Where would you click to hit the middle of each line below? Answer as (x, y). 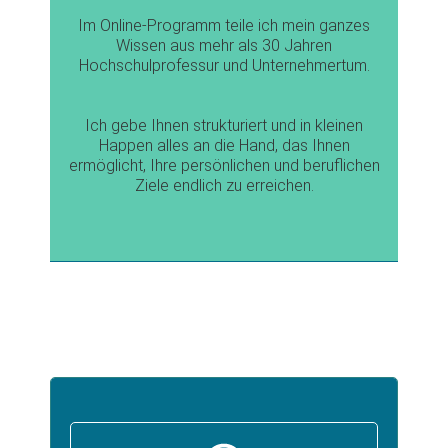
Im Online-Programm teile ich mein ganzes (224, 25)
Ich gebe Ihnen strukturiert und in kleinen (224, 125)
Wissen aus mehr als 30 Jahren (224, 45)
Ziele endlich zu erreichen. (224, 185)
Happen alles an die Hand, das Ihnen (224, 145)
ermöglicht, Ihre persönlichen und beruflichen (224, 165)
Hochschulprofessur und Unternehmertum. (224, 65)
